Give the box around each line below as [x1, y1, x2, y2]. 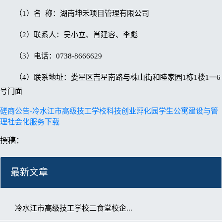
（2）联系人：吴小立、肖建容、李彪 [15, 30, 138, 39]
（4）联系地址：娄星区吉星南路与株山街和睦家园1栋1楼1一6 [15, 73, 221, 81]
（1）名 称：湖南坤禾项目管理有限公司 [15, 9, 149, 17]
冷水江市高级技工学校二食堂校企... [15, 204, 132, 212]
